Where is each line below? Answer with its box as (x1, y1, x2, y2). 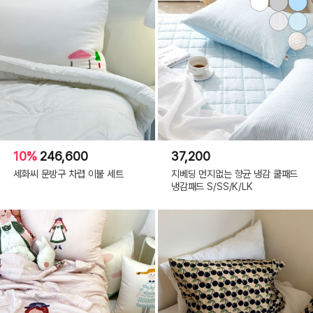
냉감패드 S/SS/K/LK (170, 180, 253, 193)
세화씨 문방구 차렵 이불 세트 (13, 168, 124, 180)
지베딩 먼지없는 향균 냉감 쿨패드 (170, 168, 298, 180)
